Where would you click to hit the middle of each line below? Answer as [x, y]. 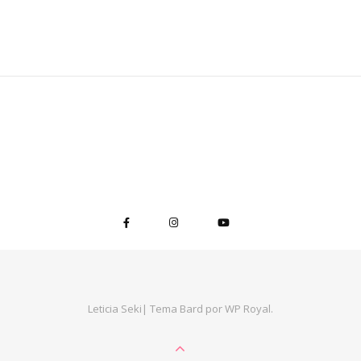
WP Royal [248, 309]
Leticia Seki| [119, 309]
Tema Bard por [187, 309]
